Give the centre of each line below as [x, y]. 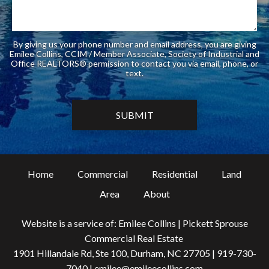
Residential [175, 174]
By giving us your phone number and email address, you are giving [134, 44]
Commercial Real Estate [134, 238]
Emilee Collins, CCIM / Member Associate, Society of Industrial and [134, 54]
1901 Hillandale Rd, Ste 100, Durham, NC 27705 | [115, 253]
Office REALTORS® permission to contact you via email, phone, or [50, 64]
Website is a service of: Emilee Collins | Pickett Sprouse [134, 223]
